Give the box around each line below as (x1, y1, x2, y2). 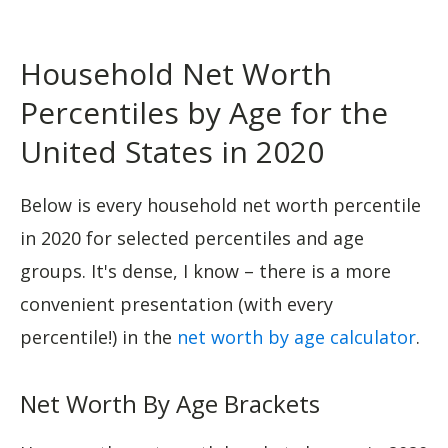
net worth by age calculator (177, 324, 416, 349)
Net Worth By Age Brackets (20, 386, 320, 420)
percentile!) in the (20, 324, 177, 349)
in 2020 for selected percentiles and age (20, 225, 364, 250)
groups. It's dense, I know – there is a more (20, 258, 391, 283)
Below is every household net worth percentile (20, 192, 421, 217)
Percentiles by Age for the (20, 91, 388, 133)
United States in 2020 (20, 130, 324, 172)
